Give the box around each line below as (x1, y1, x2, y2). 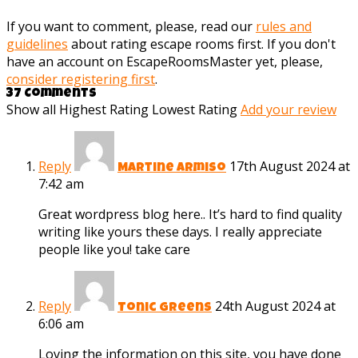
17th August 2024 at (229, 157, 350, 176)
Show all (6, 101, 56, 119)
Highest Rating (59, 101, 149, 119)
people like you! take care (38, 241, 190, 259)
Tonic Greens (117, 302, 212, 316)
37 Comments (6, 88, 97, 101)
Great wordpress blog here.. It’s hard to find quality (38, 205, 342, 224)
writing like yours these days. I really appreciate (38, 223, 322, 241)
